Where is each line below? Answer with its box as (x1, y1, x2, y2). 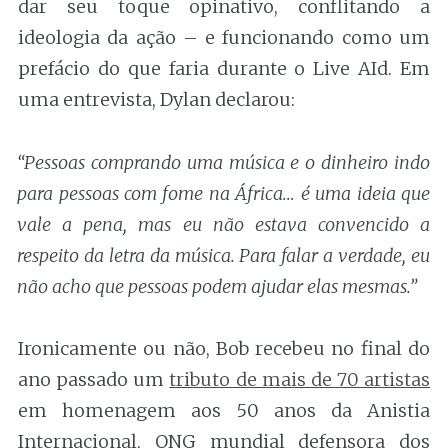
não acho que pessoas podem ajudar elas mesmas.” (17, 274, 418, 298)
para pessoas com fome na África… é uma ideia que (17, 181, 430, 205)
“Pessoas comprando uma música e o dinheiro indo (17, 150, 430, 174)
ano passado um (18, 368, 170, 392)
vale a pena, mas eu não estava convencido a (17, 212, 430, 236)
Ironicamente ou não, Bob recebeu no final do (18, 337, 430, 361)
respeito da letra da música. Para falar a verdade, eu (17, 243, 430, 267)
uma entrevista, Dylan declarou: (18, 88, 295, 112)
